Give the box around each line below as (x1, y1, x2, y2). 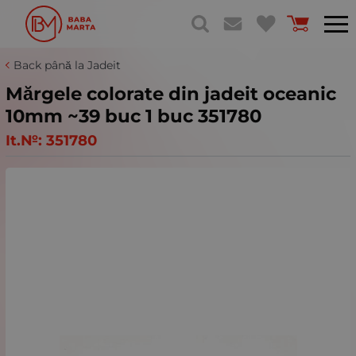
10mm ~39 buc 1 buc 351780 (6, 105, 261, 127)
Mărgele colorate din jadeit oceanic (6, 83, 336, 105)
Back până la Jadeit (14, 58, 121, 72)
